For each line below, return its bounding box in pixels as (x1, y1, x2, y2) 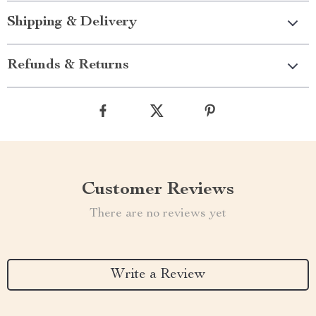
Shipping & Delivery (7, 16, 137, 30)
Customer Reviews (82, 181, 234, 199)
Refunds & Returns (7, 59, 129, 73)
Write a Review (111, 267, 205, 282)
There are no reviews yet (90, 207, 226, 220)
